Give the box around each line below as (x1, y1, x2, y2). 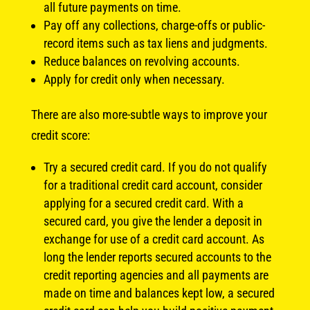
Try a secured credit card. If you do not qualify (43, 159, 267, 174)
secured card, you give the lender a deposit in (43, 213, 262, 228)
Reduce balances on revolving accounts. (43, 53, 240, 69)
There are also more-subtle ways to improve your (30, 107, 267, 122)
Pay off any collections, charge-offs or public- (43, 17, 265, 33)
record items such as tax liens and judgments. (43, 35, 268, 51)
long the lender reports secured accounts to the (43, 249, 271, 264)
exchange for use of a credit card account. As (43, 231, 264, 246)
